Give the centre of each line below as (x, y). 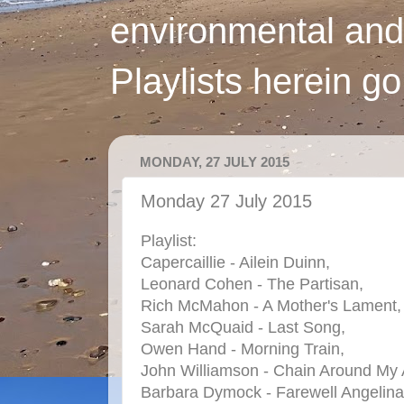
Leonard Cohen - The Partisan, (252, 284)
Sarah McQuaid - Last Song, (243, 327)
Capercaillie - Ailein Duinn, (235, 262)
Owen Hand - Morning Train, (243, 349)
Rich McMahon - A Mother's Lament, (271, 305)
